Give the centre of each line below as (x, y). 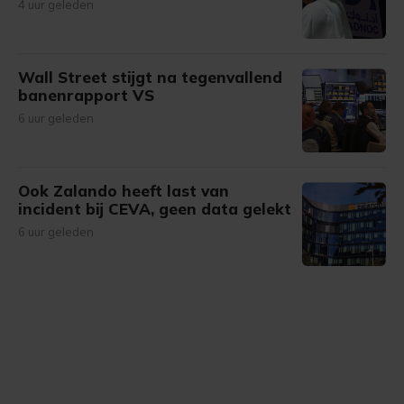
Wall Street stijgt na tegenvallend (150, 77)
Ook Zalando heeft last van (124, 191)
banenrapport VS (86, 95)
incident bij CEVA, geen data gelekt (155, 209)
